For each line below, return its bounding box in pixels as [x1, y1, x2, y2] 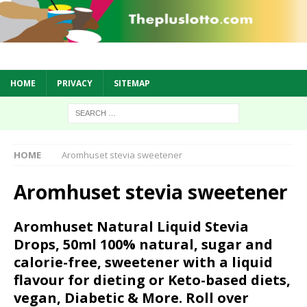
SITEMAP [114, 77, 150, 90]
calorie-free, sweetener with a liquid [14, 253, 273, 272]
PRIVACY [57, 77, 93, 90]
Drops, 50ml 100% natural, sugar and [14, 235, 273, 254]
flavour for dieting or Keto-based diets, [14, 271, 291, 290]
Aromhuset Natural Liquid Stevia [14, 217, 249, 236]
